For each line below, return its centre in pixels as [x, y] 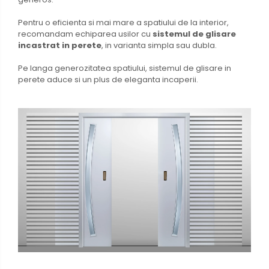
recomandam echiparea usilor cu [85, 34]
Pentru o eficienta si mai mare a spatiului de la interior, [123, 22]
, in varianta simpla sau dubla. [160, 45]
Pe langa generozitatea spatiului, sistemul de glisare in [125, 68]
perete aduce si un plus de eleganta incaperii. [108, 79]
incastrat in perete [60, 45]
